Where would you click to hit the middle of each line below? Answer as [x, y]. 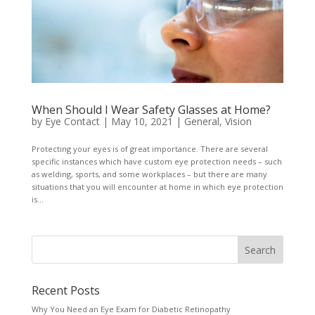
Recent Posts [65, 291]
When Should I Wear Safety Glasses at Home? [151, 110]
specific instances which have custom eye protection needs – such [156, 162]
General [201, 122]
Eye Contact [72, 122]
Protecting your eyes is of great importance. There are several [149, 149]
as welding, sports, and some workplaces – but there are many [149, 174]
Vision [238, 122]
